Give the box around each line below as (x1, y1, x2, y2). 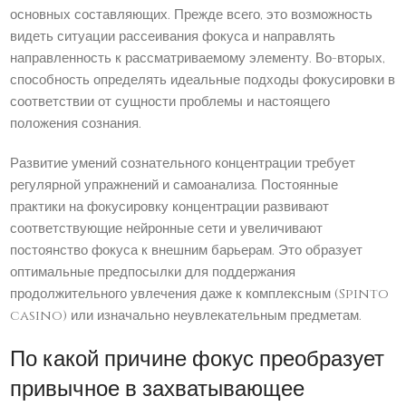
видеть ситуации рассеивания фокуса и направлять (10, 27, 336, 47)
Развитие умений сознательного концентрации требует (10, 154, 356, 174)
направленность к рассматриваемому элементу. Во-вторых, (10, 49, 386, 69)
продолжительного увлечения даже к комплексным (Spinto (10, 285, 390, 304)
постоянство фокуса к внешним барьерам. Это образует (10, 241, 363, 261)
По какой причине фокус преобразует (10, 345, 385, 375)
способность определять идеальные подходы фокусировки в (10, 71, 396, 91)
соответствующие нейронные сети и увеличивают (10, 219, 324, 239)
